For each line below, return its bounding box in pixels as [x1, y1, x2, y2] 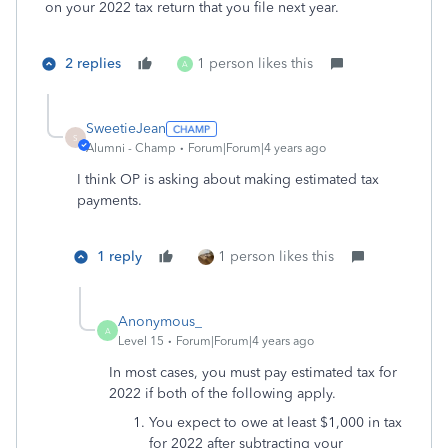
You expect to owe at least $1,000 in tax [149, 414, 402, 431]
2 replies [65, 55, 121, 72]
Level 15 [118, 334, 164, 348]
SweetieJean [86, 120, 166, 137]
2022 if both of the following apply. [109, 385, 336, 402]
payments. [77, 192, 142, 209]
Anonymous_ [118, 313, 202, 330]
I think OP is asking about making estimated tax [77, 171, 379, 188]
